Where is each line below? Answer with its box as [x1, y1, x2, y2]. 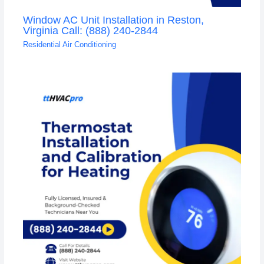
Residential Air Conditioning [22, 40, 116, 49]
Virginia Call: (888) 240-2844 [22, 24, 158, 37]
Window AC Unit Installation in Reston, [22, 13, 204, 26]
